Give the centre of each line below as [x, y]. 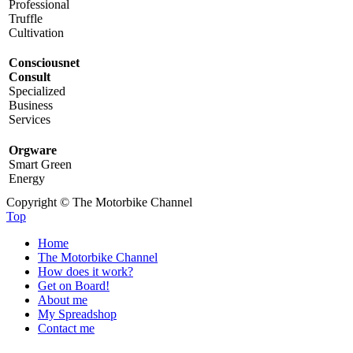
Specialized [37, 91]
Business [31, 105]
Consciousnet [44, 62]
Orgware [33, 150]
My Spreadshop [77, 314]
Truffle [26, 18]
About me [63, 299]
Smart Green [40, 164]
